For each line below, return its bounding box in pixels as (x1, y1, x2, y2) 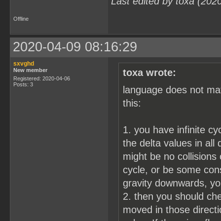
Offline (13, 16, 29, 22)
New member (13, 67, 47, 73)
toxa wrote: (123, 67, 176, 78)
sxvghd (13, 60, 34, 67)
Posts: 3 (13, 81, 33, 87)
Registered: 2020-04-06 (13, 75, 70, 81)
